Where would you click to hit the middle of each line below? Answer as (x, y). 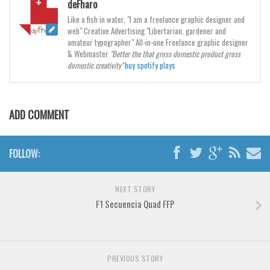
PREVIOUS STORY (135, 259)
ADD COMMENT (39, 115)
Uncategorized (38, 43)
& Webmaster (89, 54)
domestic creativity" (96, 65)
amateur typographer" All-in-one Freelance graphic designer (158, 42)
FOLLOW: (24, 154)
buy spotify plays (150, 65)
